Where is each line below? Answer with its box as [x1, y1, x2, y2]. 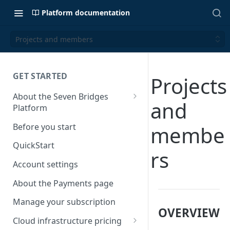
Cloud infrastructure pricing [13, 215, 122, 227]
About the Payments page [13, 177, 113, 189]
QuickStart [13, 140, 54, 151]
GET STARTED [13, 70, 68, 82]
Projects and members [15, 34, 93, 44]
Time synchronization [18, 117, 102, 128]
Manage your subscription [13, 196, 116, 208]
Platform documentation [42, 8, 130, 17]
